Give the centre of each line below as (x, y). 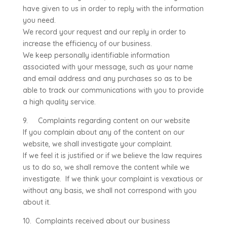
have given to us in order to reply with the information (113, 9)
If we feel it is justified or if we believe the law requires (112, 156)
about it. (36, 202)
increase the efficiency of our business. (87, 44)
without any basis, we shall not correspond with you (109, 191)
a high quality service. (59, 102)
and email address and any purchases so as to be (107, 79)
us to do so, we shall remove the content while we (106, 167)
